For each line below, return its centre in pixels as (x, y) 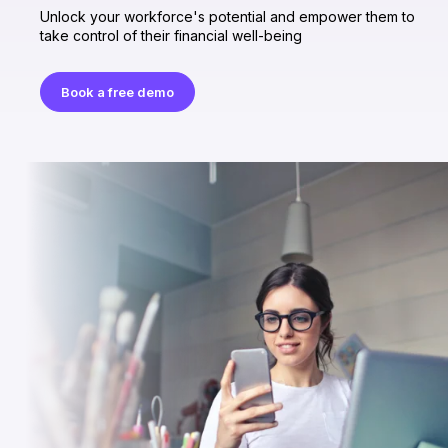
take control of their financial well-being (171, 35)
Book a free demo (117, 91)
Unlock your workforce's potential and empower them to (227, 16)
